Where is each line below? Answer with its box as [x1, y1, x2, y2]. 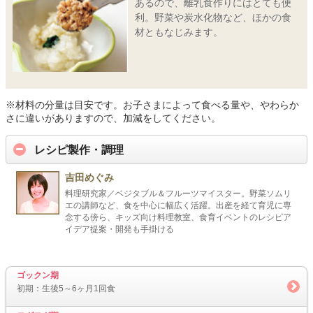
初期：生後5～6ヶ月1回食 [17, 284, 115, 294]
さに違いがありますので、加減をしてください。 [6, 112, 221, 124]
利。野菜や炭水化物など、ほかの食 [134, 11, 291, 23]
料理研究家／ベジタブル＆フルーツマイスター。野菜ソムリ [65, 188, 291, 198]
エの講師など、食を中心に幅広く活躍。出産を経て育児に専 [65, 200, 291, 210]
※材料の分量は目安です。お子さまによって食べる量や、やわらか [6, 99, 299, 111]
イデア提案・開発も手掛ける [65, 224, 174, 234]
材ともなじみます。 [134, 26, 223, 38]
